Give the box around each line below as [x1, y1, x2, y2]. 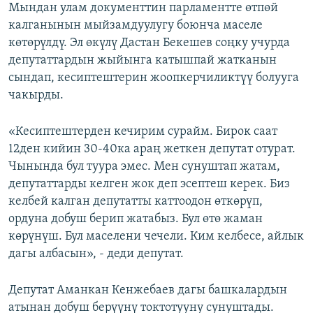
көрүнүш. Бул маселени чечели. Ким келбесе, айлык [8, 230, 304, 244]
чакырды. [8, 89, 64, 103]
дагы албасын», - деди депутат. [8, 247, 184, 261]
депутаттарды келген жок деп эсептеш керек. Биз [8, 177, 290, 191]
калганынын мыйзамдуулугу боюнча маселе [8, 19, 263, 33]
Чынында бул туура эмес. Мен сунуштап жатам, [8, 160, 280, 174]
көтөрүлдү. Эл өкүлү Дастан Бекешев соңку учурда [8, 36, 290, 50]
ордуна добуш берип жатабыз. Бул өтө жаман [8, 212, 263, 226]
